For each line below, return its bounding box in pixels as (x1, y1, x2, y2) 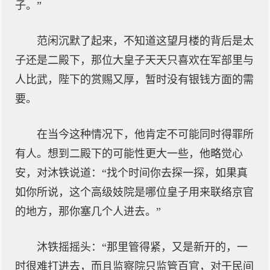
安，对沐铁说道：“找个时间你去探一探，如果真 (15, 167, 248, 179)
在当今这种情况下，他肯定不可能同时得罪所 (37, 128, 254, 140)
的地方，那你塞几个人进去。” (15, 206, 161, 218)
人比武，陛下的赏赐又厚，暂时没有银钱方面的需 (15, 74, 254, 86)
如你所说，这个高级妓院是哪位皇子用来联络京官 (15, 186, 254, 198)
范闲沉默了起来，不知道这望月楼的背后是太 (37, 35, 254, 47)
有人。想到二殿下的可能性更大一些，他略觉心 (15, 148, 243, 160)
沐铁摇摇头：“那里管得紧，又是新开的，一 (37, 241, 248, 253)
